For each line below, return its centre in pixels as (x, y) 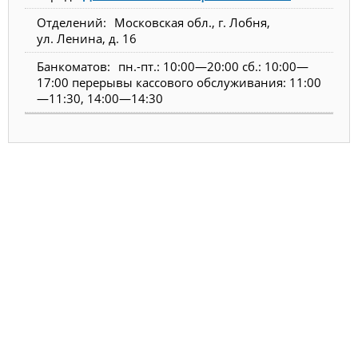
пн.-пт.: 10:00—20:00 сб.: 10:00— (213, 67)
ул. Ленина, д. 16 (87, 39)
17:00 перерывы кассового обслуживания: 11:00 (179, 83)
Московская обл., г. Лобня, (192, 23)
